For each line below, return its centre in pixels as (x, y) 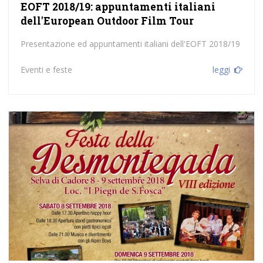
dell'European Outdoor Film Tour (107, 21)
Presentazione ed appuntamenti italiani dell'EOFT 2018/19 (130, 44)
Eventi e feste (46, 70)
